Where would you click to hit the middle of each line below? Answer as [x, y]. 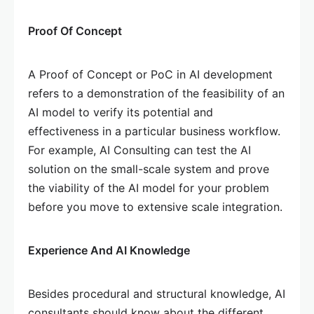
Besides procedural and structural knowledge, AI [157, 294]
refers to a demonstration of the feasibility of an [156, 93]
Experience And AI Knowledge [109, 250]
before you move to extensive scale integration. [155, 207]
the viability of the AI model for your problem [149, 188]
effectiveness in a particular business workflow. [154, 131]
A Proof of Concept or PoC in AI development [150, 74]
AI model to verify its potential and [121, 112]
